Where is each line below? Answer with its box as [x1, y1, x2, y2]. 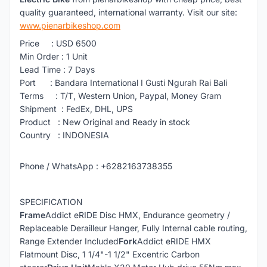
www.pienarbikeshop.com [20, 20, 120, 30]
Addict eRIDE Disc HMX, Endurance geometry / [45, 210, 230, 220]
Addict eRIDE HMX [137, 236, 211, 246]
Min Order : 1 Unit [20, 51, 88, 61]
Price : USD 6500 [20, 38, 97, 48]
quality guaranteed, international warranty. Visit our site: [20, 7, 237, 17]
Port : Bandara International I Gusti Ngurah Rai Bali [20, 77, 227, 88]
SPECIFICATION [20, 197, 83, 207]
